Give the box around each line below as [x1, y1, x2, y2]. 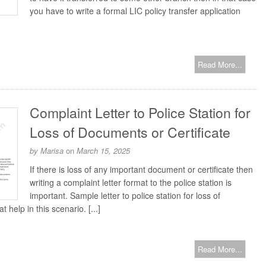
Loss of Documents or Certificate [30, 122, 230, 142]
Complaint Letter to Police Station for [30, 103, 251, 122]
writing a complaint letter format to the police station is [30, 176, 232, 188]
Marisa [40, 145, 64, 156]
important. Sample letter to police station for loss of [30, 189, 220, 201]
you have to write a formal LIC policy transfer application [30, 5, 240, 17]
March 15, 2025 [77, 145, 130, 156]
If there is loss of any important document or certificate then [30, 163, 253, 175]
